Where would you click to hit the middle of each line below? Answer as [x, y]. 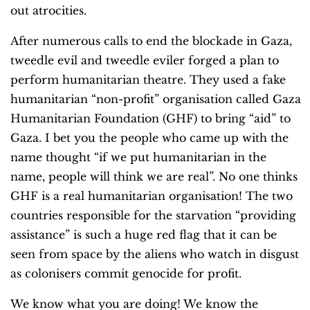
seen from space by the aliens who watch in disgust [155, 254]
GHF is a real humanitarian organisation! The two [152, 196]
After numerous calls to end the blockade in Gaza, [151, 41]
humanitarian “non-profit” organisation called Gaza [156, 99]
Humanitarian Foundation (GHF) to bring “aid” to [151, 119]
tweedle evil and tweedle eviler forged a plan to [145, 61]
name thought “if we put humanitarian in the [138, 157]
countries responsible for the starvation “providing [153, 216]
